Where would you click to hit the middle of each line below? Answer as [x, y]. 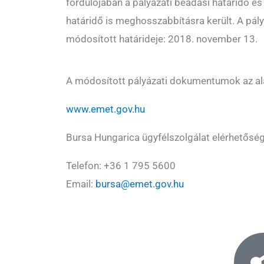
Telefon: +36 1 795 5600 [121, 166]
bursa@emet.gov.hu [140, 184]
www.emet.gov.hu [105, 109]
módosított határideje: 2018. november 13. [162, 39]
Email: [81, 184]
